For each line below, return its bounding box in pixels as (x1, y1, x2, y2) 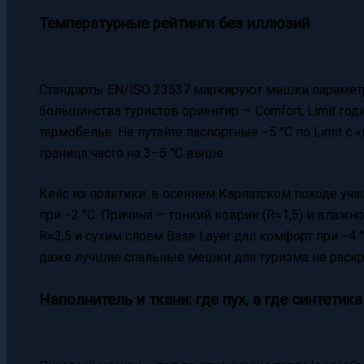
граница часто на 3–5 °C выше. (39, 145, 226, 161)
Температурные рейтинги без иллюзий (39, 14, 310, 32)
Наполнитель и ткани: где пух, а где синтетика (39, 290, 362, 309)
